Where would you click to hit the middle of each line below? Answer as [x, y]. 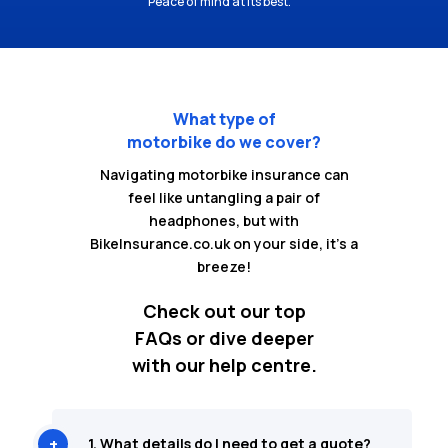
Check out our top [224, 311]
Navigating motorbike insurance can [224, 175]
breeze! [224, 267]
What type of [224, 119]
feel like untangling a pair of [224, 198]
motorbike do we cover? [224, 142]
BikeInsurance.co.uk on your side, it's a [224, 244]
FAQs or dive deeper [224, 338]
